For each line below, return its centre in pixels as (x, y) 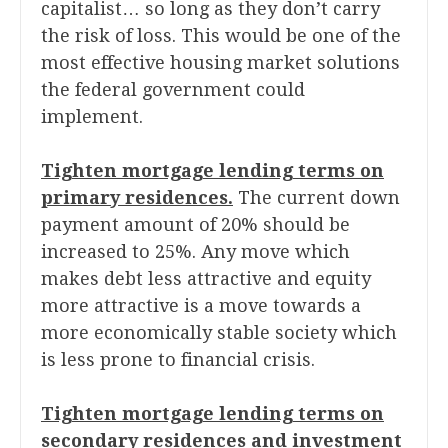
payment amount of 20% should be (195, 225)
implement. (92, 117)
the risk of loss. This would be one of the (221, 36)
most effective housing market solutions (220, 63)
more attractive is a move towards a (201, 306)
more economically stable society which (219, 333)
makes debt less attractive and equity (206, 279)
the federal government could (173, 90)
